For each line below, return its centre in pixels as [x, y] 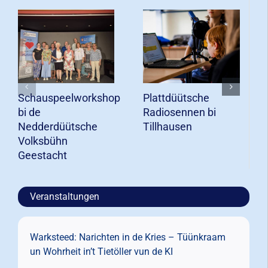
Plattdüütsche [176, 98]
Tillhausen [168, 126]
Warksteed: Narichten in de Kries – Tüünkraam [127, 237]
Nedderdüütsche [57, 126]
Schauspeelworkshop [69, 98]
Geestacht [42, 155]
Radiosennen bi [180, 112]
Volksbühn [42, 141]
